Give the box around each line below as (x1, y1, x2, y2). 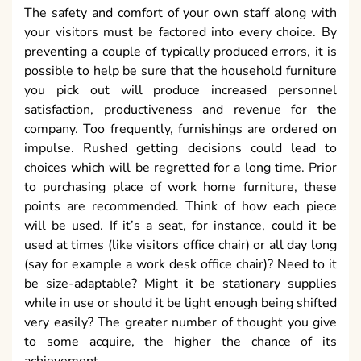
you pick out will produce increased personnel (24, 81, 337, 100)
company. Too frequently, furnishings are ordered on (24, 120, 337, 139)
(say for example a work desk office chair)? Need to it (24, 255, 337, 274)
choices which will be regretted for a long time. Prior (24, 159, 337, 177)
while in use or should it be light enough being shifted (24, 294, 337, 313)
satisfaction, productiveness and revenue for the (24, 101, 337, 119)
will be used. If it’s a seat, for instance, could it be (24, 217, 337, 235)
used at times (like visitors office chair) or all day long (24, 236, 337, 255)
